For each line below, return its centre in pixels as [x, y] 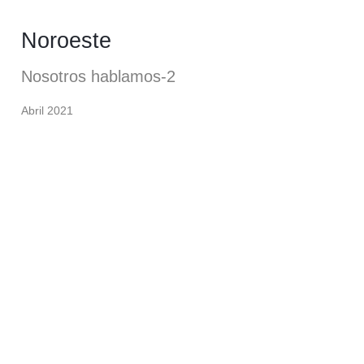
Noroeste [66, 40]
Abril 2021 [47, 110]
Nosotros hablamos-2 [98, 76]
